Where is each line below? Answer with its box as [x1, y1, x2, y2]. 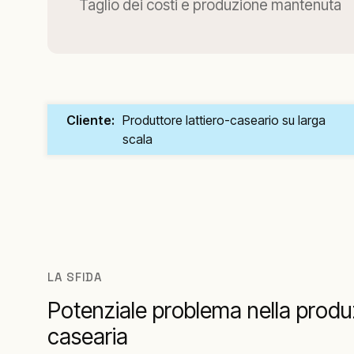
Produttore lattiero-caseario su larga [122, 112, 326, 128]
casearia [47, 323, 128, 350]
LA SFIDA [47, 269, 103, 284]
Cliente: [66, 112, 115, 128]
